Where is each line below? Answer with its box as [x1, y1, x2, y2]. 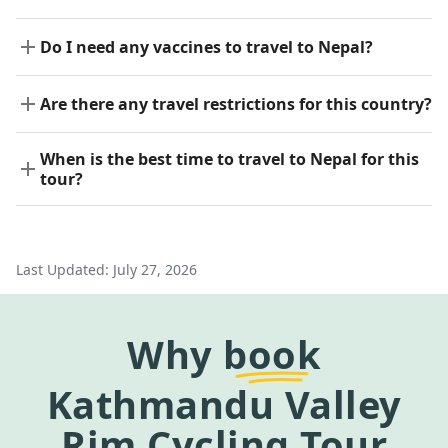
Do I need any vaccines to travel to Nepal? [40, 36, 373, 59]
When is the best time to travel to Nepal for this [40, 148, 419, 171]
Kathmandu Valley [46, 378, 402, 431]
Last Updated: [16, 260, 109, 280]
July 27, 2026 [113, 260, 197, 280]
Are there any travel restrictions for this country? [40, 93, 432, 116]
